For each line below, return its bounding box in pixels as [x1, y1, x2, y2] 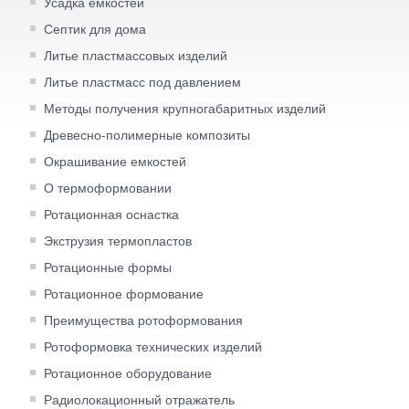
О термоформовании [44, 180, 172, 195]
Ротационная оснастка [44, 206, 179, 222]
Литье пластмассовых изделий [44, 47, 227, 63]
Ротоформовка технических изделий [44, 339, 262, 354]
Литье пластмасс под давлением [44, 74, 241, 89]
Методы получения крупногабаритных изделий [44, 100, 326, 116]
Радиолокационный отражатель [44, 392, 235, 407]
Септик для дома [44, 21, 146, 37]
